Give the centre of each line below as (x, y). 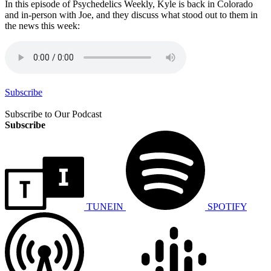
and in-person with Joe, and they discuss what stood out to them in (131, 15)
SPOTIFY (227, 206)
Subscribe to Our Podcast (53, 114)
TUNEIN (105, 206)
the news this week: (42, 25)
